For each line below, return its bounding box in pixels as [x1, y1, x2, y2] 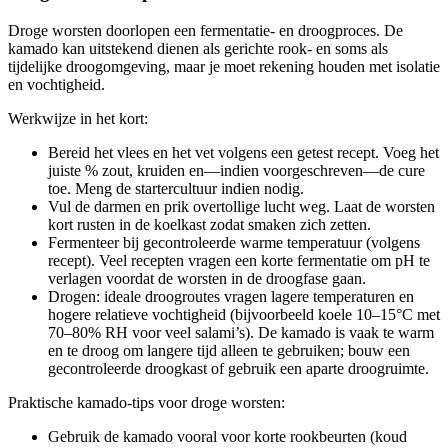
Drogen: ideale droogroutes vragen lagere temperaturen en [48, 287, 414, 305]
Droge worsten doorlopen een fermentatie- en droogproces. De [8, 21, 403, 39]
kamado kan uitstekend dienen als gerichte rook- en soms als [8, 39, 388, 57]
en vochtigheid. [8, 75, 105, 93]
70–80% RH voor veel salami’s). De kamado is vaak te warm [48, 323, 434, 341]
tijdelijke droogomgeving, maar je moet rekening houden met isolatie [8, 57, 440, 75]
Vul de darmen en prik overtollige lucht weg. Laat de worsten [48, 197, 435, 215]
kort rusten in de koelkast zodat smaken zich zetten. [48, 215, 371, 233]
